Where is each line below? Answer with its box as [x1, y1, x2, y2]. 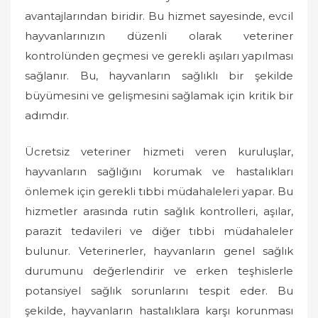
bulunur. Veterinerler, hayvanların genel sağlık [25, 243, 293, 258]
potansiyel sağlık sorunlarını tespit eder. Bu [25, 283, 293, 297]
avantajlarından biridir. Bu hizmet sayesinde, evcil [25, 9, 293, 23]
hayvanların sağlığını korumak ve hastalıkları [25, 164, 293, 178]
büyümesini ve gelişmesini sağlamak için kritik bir [25, 89, 293, 102]
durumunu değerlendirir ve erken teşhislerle [25, 263, 293, 278]
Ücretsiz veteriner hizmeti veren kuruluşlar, [25, 144, 293, 158]
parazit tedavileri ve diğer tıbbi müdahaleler [25, 224, 293, 238]
